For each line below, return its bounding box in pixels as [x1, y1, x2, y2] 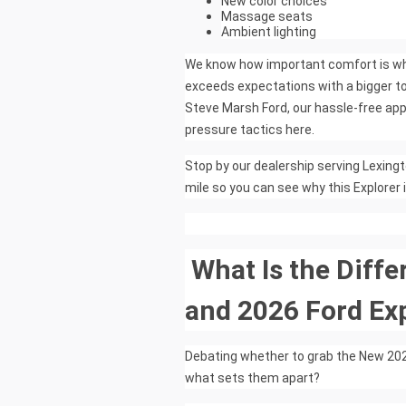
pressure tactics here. [185, 122, 314, 138]
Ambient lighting [221, 24, 316, 40]
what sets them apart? [185, 371, 320, 386]
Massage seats [221, 9, 313, 24]
